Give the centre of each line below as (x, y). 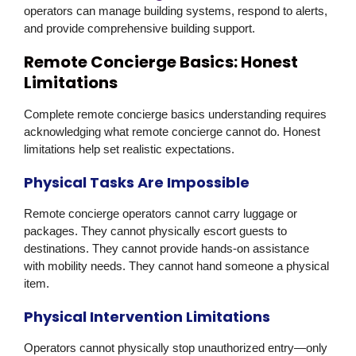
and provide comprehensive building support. (139, 29)
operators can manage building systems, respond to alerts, (176, 11)
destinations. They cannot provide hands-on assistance (166, 249)
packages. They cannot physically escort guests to (155, 231)
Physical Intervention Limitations (147, 317)
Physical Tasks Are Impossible (137, 183)
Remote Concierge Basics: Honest (161, 62)
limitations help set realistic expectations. (129, 149)
